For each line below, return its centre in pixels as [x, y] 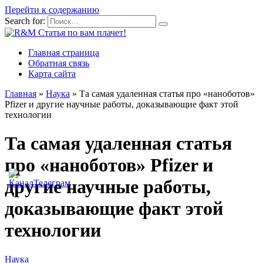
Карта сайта [52, 74]
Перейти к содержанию [52, 10]
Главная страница [64, 53]
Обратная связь [59, 63]
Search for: [25, 21]
